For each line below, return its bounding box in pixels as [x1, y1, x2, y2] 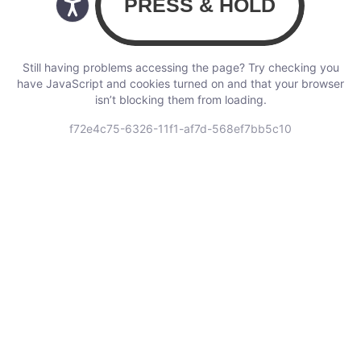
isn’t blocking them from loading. [94, 92, 267, 106]
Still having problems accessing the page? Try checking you [22, 60, 339, 74]
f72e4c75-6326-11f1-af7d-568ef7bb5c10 [69, 121, 292, 135]
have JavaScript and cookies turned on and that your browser [17, 76, 344, 90]
